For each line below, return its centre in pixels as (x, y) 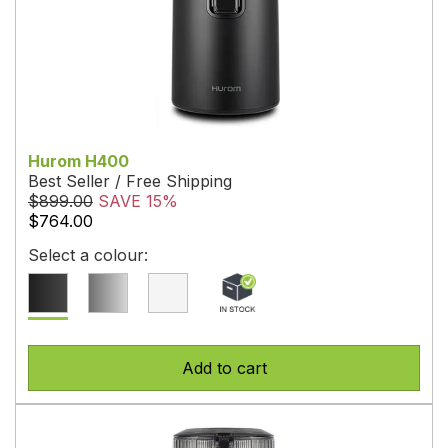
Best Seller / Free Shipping (130, 181)
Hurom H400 (78, 161)
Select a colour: (88, 255)
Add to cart (224, 368)
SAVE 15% (138, 201)
